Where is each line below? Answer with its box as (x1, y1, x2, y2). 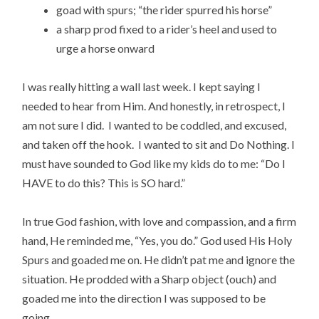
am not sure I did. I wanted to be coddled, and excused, (22, 118, 287, 132)
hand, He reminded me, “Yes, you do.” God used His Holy (22, 234, 293, 248)
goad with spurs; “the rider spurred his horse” (56, 2, 273, 16)
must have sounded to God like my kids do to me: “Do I (22, 157, 286, 171)
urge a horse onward (56, 41, 155, 55)
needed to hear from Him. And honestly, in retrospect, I (22, 99, 286, 113)
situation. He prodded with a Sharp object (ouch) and (22, 272, 277, 286)
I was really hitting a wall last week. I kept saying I (22, 80, 261, 94)
